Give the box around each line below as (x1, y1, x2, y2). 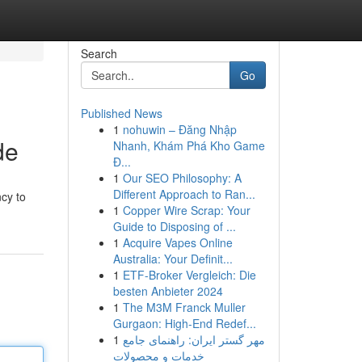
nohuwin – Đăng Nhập (122, 121, 237, 137)
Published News (80, 105, 162, 121)
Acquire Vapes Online (122, 234, 233, 250)
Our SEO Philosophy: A (122, 170, 242, 186)
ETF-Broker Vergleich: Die (122, 267, 256, 283)
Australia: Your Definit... (112, 250, 233, 267)
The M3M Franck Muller (122, 299, 246, 315)
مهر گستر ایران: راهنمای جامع (122, 331, 265, 347)
